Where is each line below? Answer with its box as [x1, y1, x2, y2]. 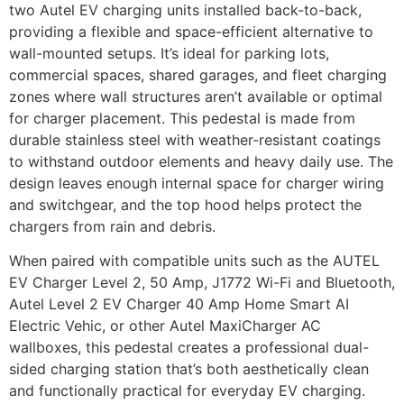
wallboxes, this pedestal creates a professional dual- [9, 338, 369, 357]
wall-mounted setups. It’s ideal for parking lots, [9, 44, 329, 63]
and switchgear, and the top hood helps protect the [9, 196, 362, 215]
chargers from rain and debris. [9, 217, 216, 236]
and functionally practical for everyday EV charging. [9, 381, 365, 400]
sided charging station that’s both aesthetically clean [9, 360, 369, 379]
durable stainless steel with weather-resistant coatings [9, 131, 381, 150]
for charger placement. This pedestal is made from [9, 109, 355, 128]
